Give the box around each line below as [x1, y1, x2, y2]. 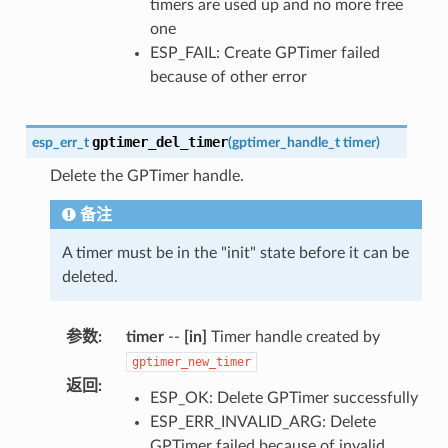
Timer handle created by [206, 329, 380, 346]
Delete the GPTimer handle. [49, 168, 244, 185]
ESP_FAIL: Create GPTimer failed [149, 45, 380, 62]
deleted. [61, 269, 118, 286]
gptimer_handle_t [231, 135, 340, 151]
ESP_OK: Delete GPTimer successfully [149, 390, 418, 407]
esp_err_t [31, 135, 89, 151]
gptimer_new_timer [131, 355, 251, 370]
